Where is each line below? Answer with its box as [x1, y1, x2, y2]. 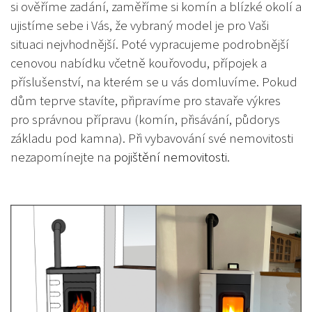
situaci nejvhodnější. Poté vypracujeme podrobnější [10, 36, 289, 54]
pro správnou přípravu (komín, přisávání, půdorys [10, 111, 280, 130]
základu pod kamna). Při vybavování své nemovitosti [10, 130, 293, 148]
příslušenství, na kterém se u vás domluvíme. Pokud [10, 73, 297, 92]
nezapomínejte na [10, 148, 114, 167]
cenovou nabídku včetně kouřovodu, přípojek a [10, 54, 267, 73]
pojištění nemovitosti [114, 148, 227, 167]
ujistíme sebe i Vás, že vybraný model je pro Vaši [10, 17, 269, 36]
